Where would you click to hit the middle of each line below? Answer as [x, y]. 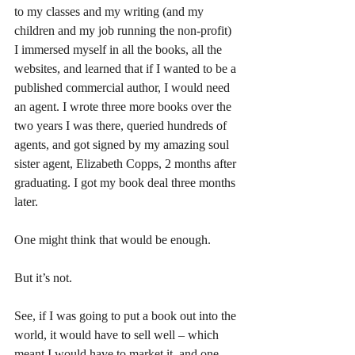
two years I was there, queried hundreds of [122, 125]
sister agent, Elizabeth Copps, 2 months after [127, 163]
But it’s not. [43, 277]
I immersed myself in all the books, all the [120, 49]
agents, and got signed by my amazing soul [123, 144]
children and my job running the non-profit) [124, 30]
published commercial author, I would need [124, 87]
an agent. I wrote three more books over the [124, 106]
